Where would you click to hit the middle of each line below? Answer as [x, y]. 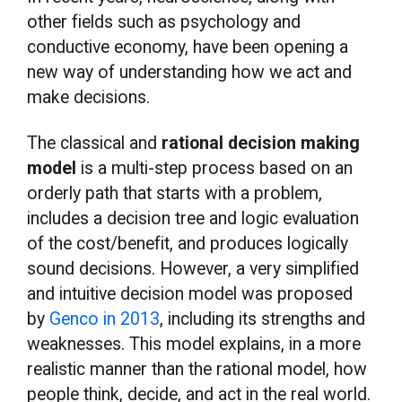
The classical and [95, 144]
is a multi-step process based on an [215, 169]
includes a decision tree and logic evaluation [193, 219]
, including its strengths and [263, 319]
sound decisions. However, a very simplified [193, 269]
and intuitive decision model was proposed [190, 294]
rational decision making [261, 144]
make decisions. [91, 97]
